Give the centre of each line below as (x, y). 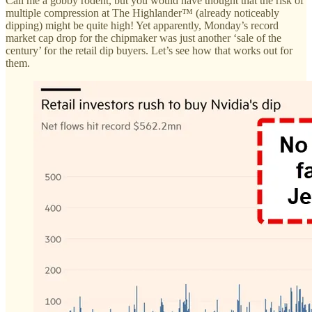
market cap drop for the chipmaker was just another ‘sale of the (143, 38)
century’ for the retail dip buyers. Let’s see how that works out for (149, 51)
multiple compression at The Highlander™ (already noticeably (142, 13)
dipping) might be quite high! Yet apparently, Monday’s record (142, 26)
